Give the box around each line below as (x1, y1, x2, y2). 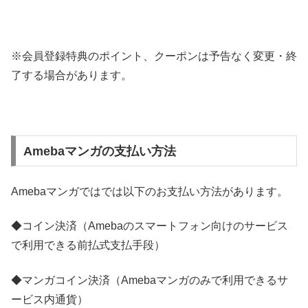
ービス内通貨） (11, 293, 88, 305)
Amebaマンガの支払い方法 (23, 144, 176, 158)
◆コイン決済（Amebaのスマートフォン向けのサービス (11, 220, 288, 232)
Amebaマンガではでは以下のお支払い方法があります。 (11, 186, 288, 197)
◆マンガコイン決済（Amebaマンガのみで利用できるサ (11, 274, 288, 286)
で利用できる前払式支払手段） (11, 239, 165, 252)
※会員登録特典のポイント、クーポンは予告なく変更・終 (11, 49, 297, 62)
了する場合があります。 (11, 69, 132, 81)
